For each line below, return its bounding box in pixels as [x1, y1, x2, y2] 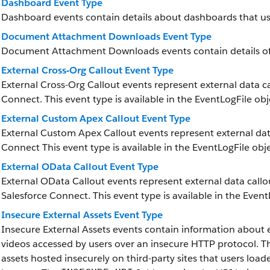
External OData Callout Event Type [1, 160, 159, 173]
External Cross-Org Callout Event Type [1, 64, 174, 77]
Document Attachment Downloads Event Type [1, 30, 212, 43]
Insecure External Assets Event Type [1, 209, 163, 221]
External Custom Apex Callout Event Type [1, 112, 190, 125]
